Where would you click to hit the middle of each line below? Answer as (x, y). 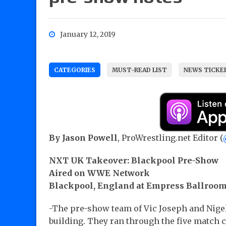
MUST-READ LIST (139, 70)
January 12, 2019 (88, 35)
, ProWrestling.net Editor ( (170, 138)
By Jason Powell (83, 138)
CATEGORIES (75, 70)
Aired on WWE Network (99, 173)
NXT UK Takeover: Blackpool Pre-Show (134, 161)
